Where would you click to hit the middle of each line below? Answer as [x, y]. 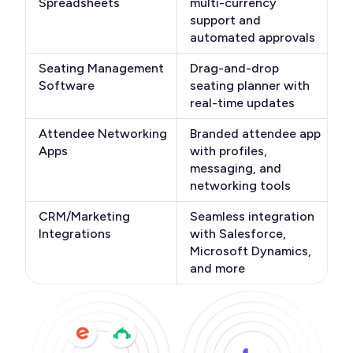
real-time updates [242, 103]
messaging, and [235, 169]
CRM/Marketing [84, 217]
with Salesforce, [238, 234]
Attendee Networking [103, 134]
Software [67, 86]
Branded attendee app [255, 134]
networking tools [240, 186]
